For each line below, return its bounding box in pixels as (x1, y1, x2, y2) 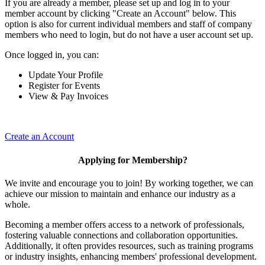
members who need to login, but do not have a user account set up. (5, 30, 253, 40)
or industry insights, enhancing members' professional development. (5, 251, 257, 261)
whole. (5, 199, 30, 209)
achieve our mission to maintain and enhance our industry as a (5, 188, 235, 199)
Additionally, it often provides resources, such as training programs (5, 240, 253, 251)
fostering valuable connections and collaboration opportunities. (5, 230, 238, 240)
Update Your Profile (28, 70, 103, 80)
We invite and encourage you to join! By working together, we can (5, 177, 253, 188)
